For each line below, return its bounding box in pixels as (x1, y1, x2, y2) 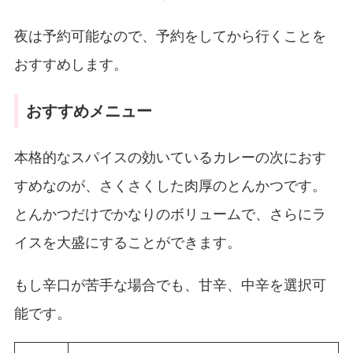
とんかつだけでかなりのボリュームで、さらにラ (13, 205, 326, 222)
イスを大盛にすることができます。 (13, 233, 241, 251)
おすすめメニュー (25, 102, 152, 121)
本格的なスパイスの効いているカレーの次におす (13, 148, 326, 165)
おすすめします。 (13, 55, 128, 72)
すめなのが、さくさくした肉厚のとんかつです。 (13, 176, 326, 194)
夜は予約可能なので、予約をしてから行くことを (13, 27, 326, 44)
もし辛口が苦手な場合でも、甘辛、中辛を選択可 (13, 276, 326, 293)
